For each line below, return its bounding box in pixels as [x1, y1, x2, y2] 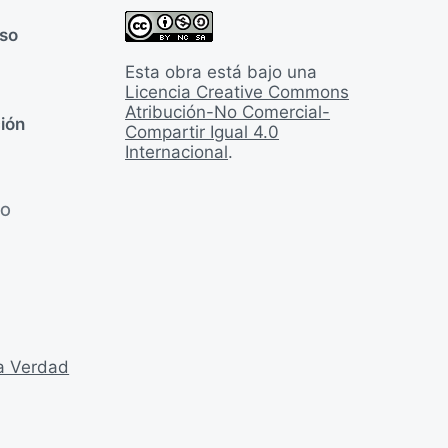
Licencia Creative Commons [125, 82, 350, 102]
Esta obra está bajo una [125, 62, 318, 82]
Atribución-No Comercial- [125, 102, 331, 122]
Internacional [125, 142, 229, 162]
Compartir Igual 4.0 [125, 122, 280, 142]
